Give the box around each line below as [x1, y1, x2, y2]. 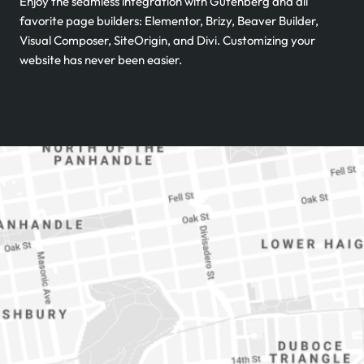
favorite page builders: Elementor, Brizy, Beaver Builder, [19, 13, 318, 28]
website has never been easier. [19, 52, 182, 67]
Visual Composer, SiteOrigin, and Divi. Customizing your [19, 32, 315, 48]
